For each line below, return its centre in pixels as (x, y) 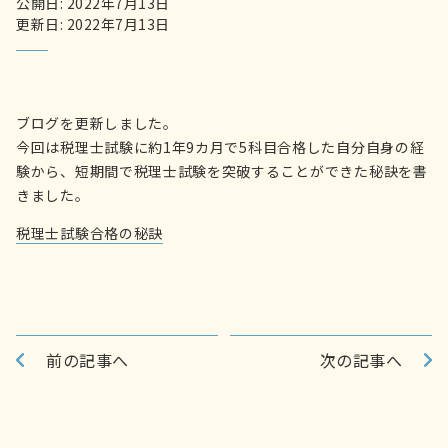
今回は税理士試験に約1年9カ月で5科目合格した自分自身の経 (220, 147)
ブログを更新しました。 (97, 123)
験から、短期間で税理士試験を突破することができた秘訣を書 (222, 171)
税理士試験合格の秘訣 (89, 233)
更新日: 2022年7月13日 (93, 24)
